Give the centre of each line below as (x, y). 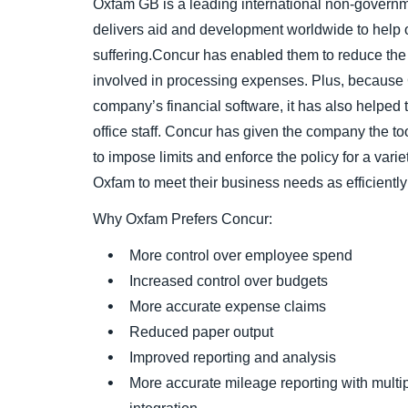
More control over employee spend (241, 255)
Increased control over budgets (229, 281)
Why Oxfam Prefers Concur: (183, 219)
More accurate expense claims (228, 306)
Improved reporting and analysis (233, 357)
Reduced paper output (201, 332)
